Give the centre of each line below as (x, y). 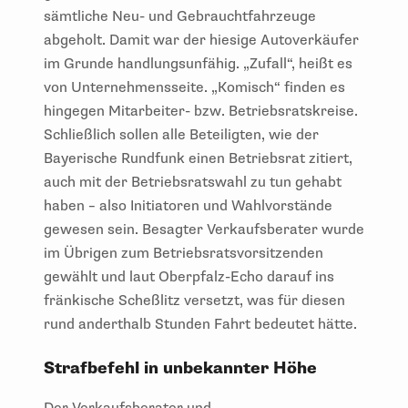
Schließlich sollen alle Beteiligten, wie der (181, 134)
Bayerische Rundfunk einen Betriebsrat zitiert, (198, 158)
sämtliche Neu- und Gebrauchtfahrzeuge (180, 16)
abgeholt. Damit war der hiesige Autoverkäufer (201, 40)
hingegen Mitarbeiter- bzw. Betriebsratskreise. (201, 111)
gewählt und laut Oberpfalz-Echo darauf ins (189, 276)
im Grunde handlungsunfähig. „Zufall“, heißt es (198, 63)
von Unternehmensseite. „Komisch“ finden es (194, 87)
